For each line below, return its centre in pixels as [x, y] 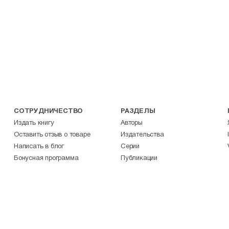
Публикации [139, 158]
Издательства [142, 135]
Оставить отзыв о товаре [52, 135]
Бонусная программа [46, 158]
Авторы [132, 123]
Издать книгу [34, 123]
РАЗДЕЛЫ [138, 111]
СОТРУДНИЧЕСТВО [49, 111]
